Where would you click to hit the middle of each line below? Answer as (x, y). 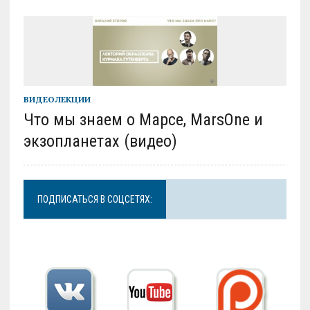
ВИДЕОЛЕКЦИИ (57, 100)
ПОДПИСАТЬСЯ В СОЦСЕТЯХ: (94, 200)
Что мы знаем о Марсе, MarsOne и (143, 120)
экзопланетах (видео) (100, 142)
